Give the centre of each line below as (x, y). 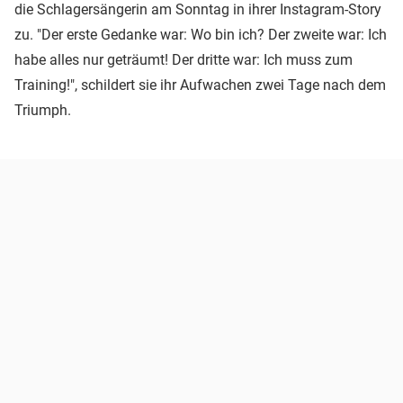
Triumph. (43, 111)
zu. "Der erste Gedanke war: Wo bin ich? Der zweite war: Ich (201, 35)
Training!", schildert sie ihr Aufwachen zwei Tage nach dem (200, 85)
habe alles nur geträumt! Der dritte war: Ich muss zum (184, 60)
